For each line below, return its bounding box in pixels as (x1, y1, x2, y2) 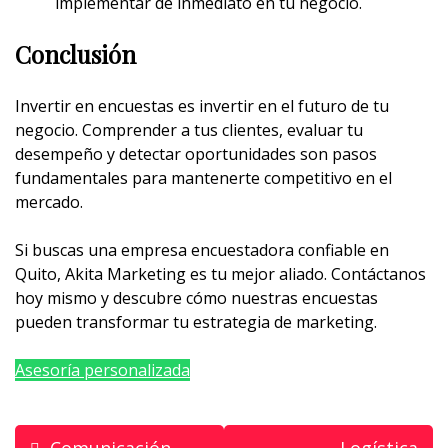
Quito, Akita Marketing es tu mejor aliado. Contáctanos (15, 263, 426, 286)
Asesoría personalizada (15, 359, 190, 382)
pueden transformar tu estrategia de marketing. (15, 311, 377, 334)
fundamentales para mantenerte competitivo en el (15, 167, 392, 190)
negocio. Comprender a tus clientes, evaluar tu (15, 119, 363, 142)
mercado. (15, 191, 83, 214)
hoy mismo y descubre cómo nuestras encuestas (15, 287, 378, 310)
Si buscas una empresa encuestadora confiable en (15, 239, 389, 262)
